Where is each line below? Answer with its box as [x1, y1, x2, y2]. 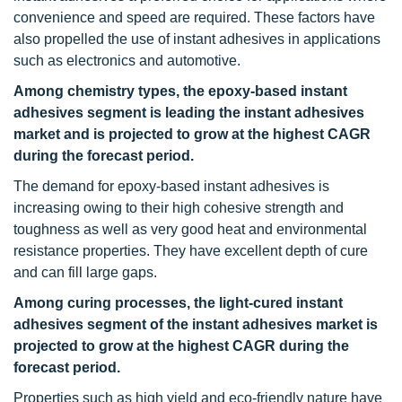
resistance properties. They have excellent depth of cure [13, 243, 368, 258]
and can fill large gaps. [13, 265, 157, 280]
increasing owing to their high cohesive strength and [13, 200, 344, 215]
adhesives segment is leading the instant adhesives [13, 105, 364, 120]
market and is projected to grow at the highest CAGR [13, 127, 371, 142]
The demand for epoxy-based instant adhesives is [13, 179, 329, 194]
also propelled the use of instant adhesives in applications [13, 31, 380, 47]
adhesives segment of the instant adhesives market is [13, 317, 378, 332]
